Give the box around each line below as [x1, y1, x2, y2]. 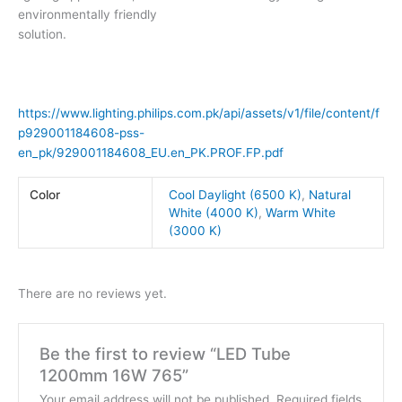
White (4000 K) [169, 205, 259, 221]
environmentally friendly [18, 7, 157, 22]
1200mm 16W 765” [39, 365, 188, 386]
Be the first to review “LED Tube [39, 344, 291, 364]
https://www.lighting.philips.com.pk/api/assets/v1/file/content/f [18, 106, 380, 121]
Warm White [266, 205, 336, 221]
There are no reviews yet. [18, 286, 167, 301]
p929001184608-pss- [18, 126, 144, 141]
